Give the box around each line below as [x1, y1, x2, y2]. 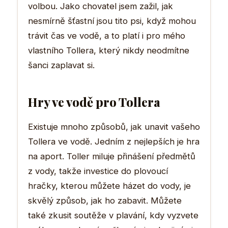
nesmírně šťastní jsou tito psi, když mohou [28, 15, 196, 26]
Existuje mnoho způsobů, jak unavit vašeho [28, 121, 200, 132]
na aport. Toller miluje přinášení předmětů [28, 151, 195, 161]
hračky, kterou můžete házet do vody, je [28, 180, 191, 191]
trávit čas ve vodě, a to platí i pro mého [28, 30, 185, 41]
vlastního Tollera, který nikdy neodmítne [28, 45, 189, 55]
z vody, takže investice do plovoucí [28, 165, 168, 176]
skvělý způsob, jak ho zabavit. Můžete [28, 195, 182, 206]
